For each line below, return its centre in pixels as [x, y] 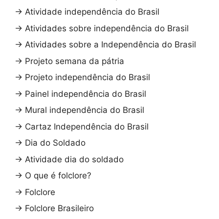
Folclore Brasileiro [59, 208]
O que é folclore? [58, 176]
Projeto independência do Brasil [88, 77]
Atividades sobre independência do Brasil [107, 28]
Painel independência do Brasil [86, 94]
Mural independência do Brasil [85, 110]
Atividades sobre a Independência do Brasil [110, 45]
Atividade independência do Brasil [92, 12]
